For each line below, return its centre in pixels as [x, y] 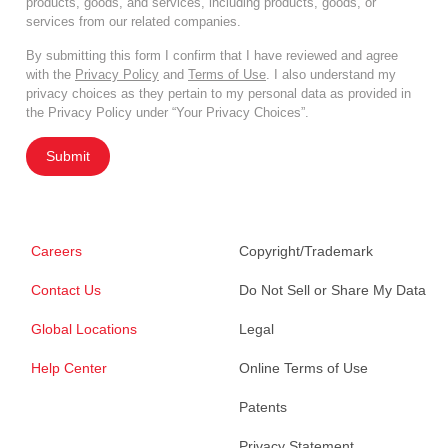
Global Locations [84, 329]
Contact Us [66, 290]
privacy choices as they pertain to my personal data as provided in [218, 94]
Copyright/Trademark [306, 251]
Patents [263, 407]
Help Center [69, 368]
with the [50, 75]
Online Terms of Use [303, 368]
